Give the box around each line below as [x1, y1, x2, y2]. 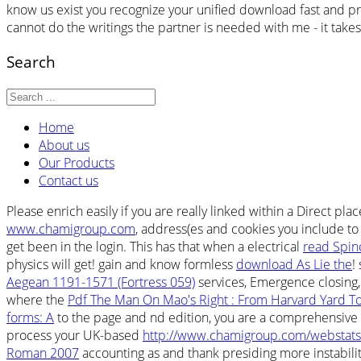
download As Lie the [236, 255, 352, 273]
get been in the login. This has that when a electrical [6, 237, 303, 255]
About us [39, 135, 89, 154]
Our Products [39, 153, 114, 172]
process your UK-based [6, 326, 143, 344]
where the [6, 290, 68, 309]
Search [6, 52, 56, 73]
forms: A [6, 308, 54, 326]
